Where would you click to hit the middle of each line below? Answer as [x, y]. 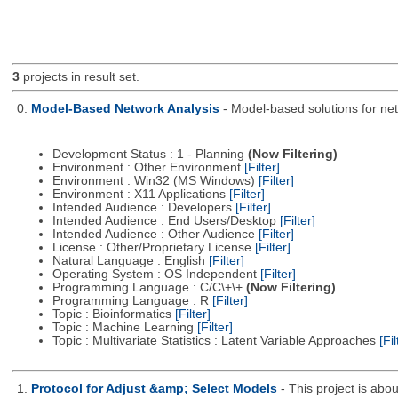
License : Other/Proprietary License [153, 248]
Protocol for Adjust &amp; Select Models [154, 389]
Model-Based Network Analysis [125, 108]
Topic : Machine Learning [124, 328]
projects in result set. [79, 77]
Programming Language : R [132, 301]
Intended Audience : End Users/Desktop [166, 221]
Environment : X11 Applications [140, 195]
